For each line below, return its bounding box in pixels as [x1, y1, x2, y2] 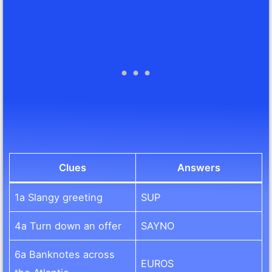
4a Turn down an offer [15, 220, 122, 233]
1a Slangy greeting [15, 191, 103, 204]
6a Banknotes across [15, 248, 115, 261]
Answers [177, 161, 221, 174]
